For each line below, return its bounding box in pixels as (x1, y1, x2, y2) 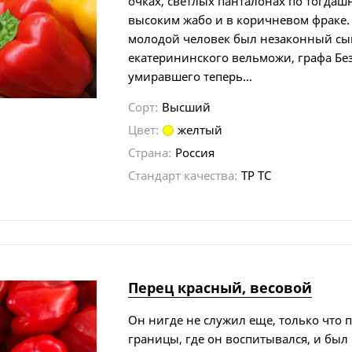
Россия (175, 144, 215, 160)
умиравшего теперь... (128, 68, 253, 84)
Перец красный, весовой (128, 277, 313, 297)
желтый (178, 121, 223, 137)
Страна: (128, 144, 172, 160)
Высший (162, 98, 211, 115)
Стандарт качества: (128, 167, 238, 183)
